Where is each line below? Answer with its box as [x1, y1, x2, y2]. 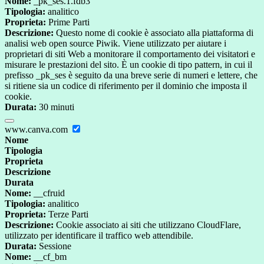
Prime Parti [46, 17, 90, 28]
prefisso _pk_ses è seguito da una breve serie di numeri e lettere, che [5, 70, 258, 81]
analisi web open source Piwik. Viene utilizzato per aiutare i [5, 38, 226, 49]
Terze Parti [46, 209, 88, 220]
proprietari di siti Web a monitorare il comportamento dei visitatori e [5, 49, 255, 60]
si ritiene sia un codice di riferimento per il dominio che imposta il [5, 81, 247, 91]
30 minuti [37, 102, 74, 113]
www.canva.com [5, 124, 70, 135]
